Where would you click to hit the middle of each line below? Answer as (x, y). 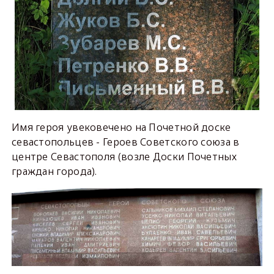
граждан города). (54, 171)
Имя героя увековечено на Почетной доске (121, 127)
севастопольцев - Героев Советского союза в (125, 142)
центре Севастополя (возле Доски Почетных (124, 156)
